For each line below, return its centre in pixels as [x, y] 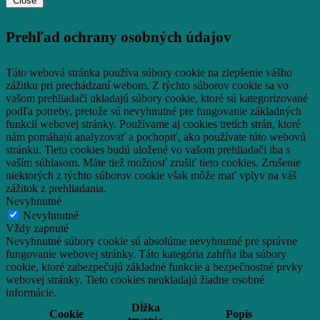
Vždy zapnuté [37, 229]
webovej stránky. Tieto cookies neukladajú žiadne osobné [135, 280]
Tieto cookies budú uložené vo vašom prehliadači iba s [167, 150]
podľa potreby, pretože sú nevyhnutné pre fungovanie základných [154, 111]
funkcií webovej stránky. [61, 124]
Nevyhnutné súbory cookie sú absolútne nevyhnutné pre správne [151, 241]
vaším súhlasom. [43, 163]
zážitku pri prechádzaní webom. [77, 86]
